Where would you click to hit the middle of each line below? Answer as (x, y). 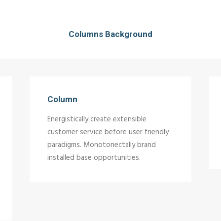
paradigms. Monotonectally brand (102, 145)
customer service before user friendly (108, 132)
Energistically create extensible (97, 119)
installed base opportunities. (94, 158)
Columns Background (110, 34)
